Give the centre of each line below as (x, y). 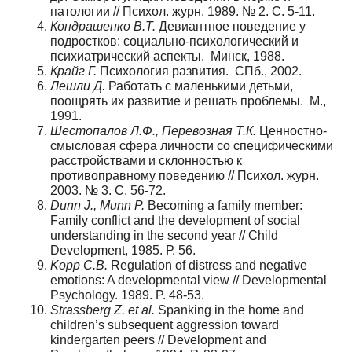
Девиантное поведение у (231, 26)
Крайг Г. (73, 71)
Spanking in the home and (229, 310)
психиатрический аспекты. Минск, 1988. (167, 56)
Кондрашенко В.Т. (103, 26)
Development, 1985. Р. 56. (123, 250)
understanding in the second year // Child (164, 235)
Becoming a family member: (224, 205)
